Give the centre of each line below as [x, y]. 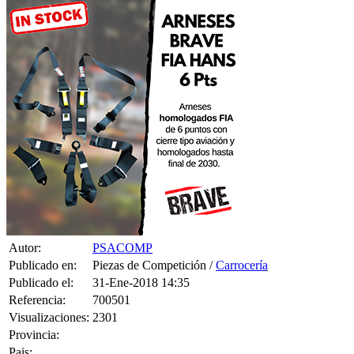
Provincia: [34, 314]
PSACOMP [122, 228]
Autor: [25, 228]
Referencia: [37, 280]
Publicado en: [43, 245]
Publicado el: [41, 262]
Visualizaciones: [49, 297]
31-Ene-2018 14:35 [141, 262]
